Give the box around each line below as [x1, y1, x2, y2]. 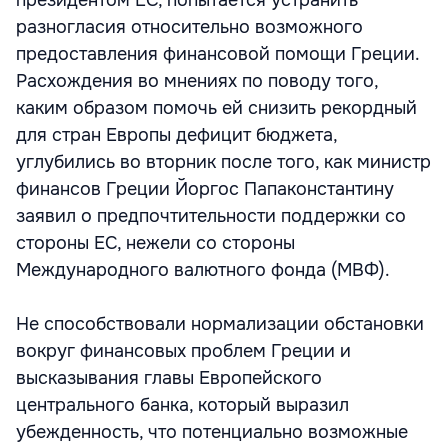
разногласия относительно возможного [16, 16, 363, 38]
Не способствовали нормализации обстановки [16, 313, 424, 335]
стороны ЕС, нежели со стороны [16, 232, 295, 254]
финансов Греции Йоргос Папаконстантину [16, 178, 394, 200]
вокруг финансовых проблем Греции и [16, 340, 351, 362]
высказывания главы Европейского [16, 367, 322, 389]
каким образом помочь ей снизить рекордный [16, 97, 417, 119]
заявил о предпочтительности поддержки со [16, 205, 406, 227]
